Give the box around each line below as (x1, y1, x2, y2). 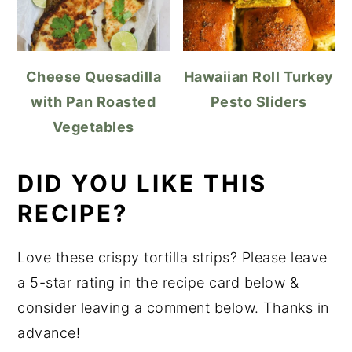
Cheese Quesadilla (25, 68, 162, 86)
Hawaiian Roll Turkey (183, 68, 334, 86)
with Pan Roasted (31, 93, 156, 111)
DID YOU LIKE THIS (17, 170, 268, 198)
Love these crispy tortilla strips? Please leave (17, 249, 328, 266)
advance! (17, 324, 81, 342)
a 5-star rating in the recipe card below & (17, 274, 299, 291)
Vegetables (52, 119, 134, 136)
